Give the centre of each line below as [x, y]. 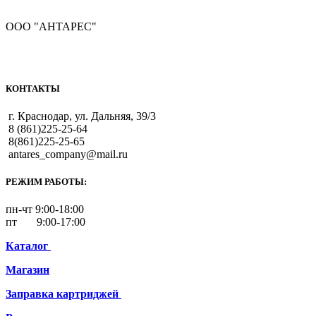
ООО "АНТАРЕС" [51, 27]
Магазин [28, 270]
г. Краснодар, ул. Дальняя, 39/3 [82, 116]
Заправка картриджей [62, 294]
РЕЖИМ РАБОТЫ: [46, 181]
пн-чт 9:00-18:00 [45, 209]
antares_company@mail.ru [68, 154]
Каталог [27, 246]
